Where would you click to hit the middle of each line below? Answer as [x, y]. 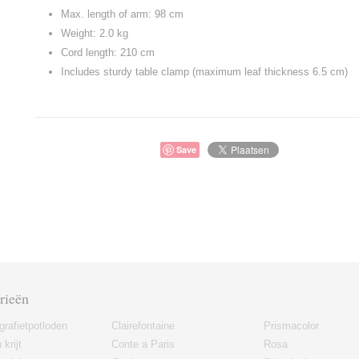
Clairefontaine [143, 326]
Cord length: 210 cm [108, 52]
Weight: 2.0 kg [95, 33]
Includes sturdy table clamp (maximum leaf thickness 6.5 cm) [206, 72]
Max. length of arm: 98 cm [122, 14]
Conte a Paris [143, 344]
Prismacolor [291, 326]
